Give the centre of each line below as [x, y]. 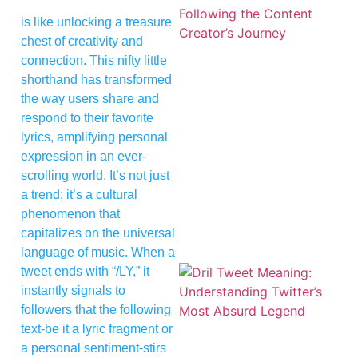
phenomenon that [70, 213]
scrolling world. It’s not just [95, 175]
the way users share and [90, 98]
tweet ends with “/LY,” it [85, 271]
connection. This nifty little [94, 60]
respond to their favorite [87, 117]
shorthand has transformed [96, 79]
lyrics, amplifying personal [94, 137]
